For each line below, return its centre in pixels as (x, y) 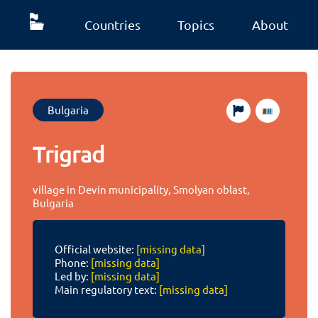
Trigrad (69, 154)
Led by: (72, 276)
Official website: (95, 249)
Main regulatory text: (106, 290)
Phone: (72, 263)
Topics (196, 24)
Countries (112, 24)
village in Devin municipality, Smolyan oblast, (142, 189)
